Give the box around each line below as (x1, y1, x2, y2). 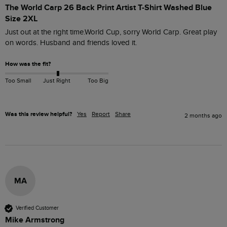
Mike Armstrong (5, 214, 64, 225)
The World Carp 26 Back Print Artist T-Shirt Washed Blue (5, 3, 212, 13)
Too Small (5, 77, 31, 84)
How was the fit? (5, 60, 51, 68)
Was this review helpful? (5, 110, 72, 118)
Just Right (43, 77, 70, 84)
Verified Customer (16, 205, 59, 212)
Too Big (87, 77, 108, 84)
